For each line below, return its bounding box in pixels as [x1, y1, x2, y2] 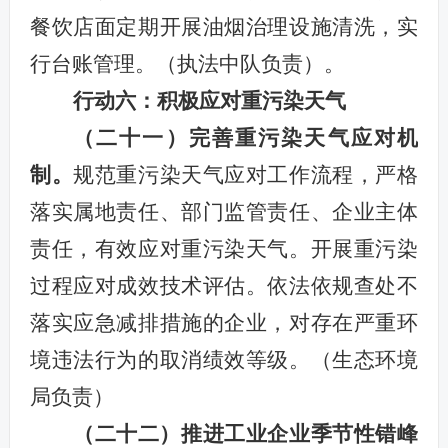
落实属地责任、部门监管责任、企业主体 [29, 199, 419, 224]
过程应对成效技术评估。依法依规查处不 [29, 273, 419, 298]
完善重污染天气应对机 [188, 125, 419, 150]
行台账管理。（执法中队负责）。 [29, 51, 345, 76]
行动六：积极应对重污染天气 [72, 88, 346, 113]
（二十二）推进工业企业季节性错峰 [72, 421, 419, 446]
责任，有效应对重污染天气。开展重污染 [29, 236, 419, 261]
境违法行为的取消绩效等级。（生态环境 [29, 347, 419, 372]
